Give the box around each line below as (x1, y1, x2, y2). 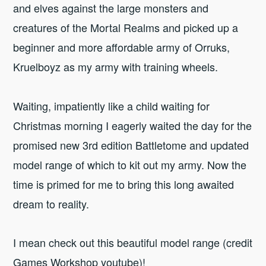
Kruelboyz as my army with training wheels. (13, 59, 218, 75)
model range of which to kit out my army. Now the (13, 156, 247, 172)
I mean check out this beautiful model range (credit (13, 235, 253, 251)
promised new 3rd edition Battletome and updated (13, 137, 249, 153)
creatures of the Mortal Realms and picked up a (13, 20, 239, 36)
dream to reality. (13, 195, 90, 211)
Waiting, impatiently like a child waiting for (13, 97, 210, 113)
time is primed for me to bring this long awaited (13, 176, 235, 192)
